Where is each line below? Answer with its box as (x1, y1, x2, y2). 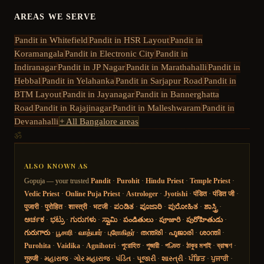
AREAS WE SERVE (14, 12, 97, 21)
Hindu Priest (146, 177, 184, 186)
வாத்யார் (78, 229, 102, 237)
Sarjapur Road (150, 75, 203, 85)
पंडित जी (213, 190, 235, 199)
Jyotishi (164, 190, 187, 199)
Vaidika (57, 242, 80, 250)
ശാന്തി (199, 229, 220, 237)
